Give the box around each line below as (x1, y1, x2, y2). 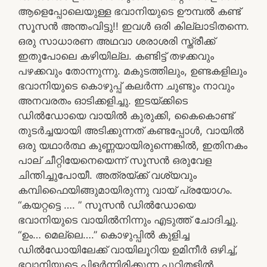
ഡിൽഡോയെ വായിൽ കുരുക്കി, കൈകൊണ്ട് (18, 109, 234, 122)
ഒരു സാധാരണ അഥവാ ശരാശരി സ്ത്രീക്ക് (18, 35, 215, 47)
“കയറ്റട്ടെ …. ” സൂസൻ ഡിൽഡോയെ (18, 198, 195, 211)
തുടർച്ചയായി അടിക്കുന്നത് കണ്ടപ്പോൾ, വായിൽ (18, 124, 244, 136)
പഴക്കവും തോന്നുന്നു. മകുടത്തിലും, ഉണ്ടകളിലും (18, 64, 247, 77)
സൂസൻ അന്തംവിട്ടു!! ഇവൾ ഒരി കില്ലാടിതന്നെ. (18, 20, 249, 32)
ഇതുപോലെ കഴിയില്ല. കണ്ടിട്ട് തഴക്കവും (18, 49, 214, 62)
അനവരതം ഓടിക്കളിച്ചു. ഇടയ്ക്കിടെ (18, 94, 188, 107)
